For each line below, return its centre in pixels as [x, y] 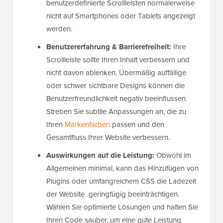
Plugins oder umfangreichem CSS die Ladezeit [121, 181]
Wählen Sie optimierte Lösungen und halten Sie [122, 207]
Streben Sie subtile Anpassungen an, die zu [116, 112]
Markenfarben [87, 125]
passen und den [137, 125]
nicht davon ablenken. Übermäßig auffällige [116, 73]
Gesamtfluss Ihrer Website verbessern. [108, 138]
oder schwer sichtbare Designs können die [115, 86]
